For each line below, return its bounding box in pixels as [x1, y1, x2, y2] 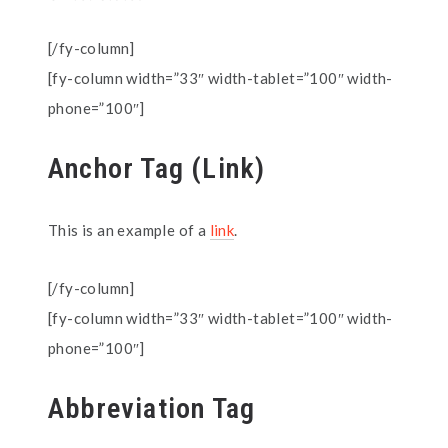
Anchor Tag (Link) [48, 152, 266, 185]
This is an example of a [48, 221, 210, 239]
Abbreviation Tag [48, 392, 256, 425]
